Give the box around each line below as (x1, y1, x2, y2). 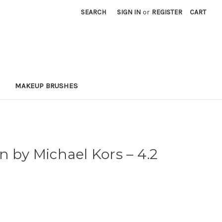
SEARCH (81, 8, 107, 16)
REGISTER (152, 8, 183, 16)
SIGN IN (117, 8, 141, 16)
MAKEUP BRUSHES (15, 81, 78, 90)
